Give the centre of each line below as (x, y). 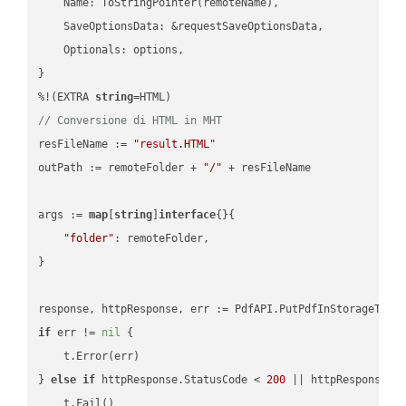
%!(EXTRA (67, 97)
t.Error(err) (89, 356)
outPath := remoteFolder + (121, 167)
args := (64, 214)
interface (188, 214)
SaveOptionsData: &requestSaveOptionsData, (181, 26)
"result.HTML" (175, 144)
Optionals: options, (111, 49)
